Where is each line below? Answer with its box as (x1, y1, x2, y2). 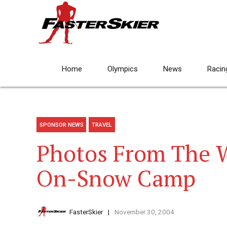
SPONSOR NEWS (39, 121, 84, 129)
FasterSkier (69, 208, 103, 216)
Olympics (107, 64, 138, 73)
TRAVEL (92, 121, 112, 129)
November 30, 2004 (114, 208, 174, 216)
